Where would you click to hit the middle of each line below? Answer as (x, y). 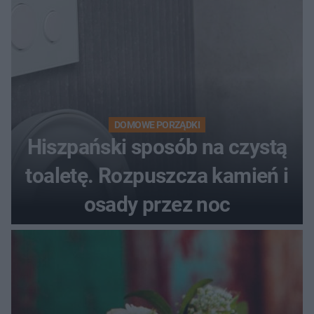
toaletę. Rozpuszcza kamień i (157, 176)
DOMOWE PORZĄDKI (157, 125)
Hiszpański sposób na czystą (157, 147)
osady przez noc (157, 205)
